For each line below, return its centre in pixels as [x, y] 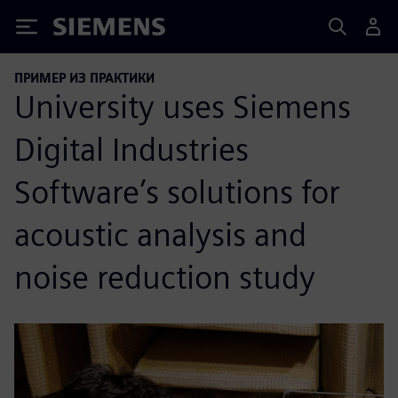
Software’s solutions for [177, 191]
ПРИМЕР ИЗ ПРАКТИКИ [84, 78]
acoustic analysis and [160, 234]
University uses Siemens [183, 106]
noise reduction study [165, 277]
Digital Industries [131, 149]
